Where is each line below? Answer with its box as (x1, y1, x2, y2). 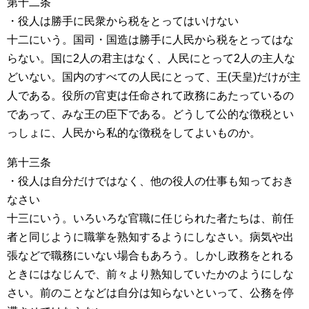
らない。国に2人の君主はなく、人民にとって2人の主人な (7, 52, 295, 64)
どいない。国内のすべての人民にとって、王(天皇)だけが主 (7, 71, 301, 83)
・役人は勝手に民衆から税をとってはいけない (7, 15, 239, 27)
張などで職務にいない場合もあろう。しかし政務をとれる (7, 250, 294, 261)
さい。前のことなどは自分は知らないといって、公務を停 (7, 287, 294, 299)
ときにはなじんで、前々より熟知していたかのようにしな (7, 268, 294, 280)
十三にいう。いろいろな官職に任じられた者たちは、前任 (7, 212, 294, 224)
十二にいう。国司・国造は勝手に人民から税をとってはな (7, 34, 294, 46)
